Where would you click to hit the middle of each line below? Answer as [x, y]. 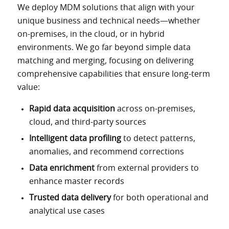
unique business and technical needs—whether [109, 21]
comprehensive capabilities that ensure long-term [113, 74]
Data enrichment [62, 168]
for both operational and [159, 198]
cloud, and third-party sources [87, 122]
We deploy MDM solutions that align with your [106, 7]
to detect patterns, [158, 139]
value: [28, 87]
